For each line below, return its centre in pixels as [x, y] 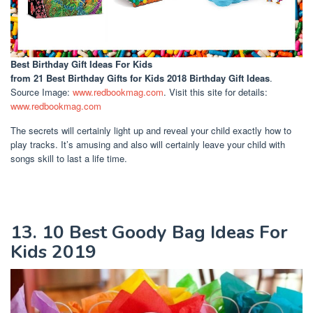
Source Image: [42, 92]
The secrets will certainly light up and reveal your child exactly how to [151, 130]
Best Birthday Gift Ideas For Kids [81, 64]
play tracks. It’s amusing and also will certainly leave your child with [148, 144]
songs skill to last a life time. [69, 158]
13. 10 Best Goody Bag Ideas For [149, 232]
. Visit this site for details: [216, 92]
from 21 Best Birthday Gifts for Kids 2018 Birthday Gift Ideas [140, 78]
